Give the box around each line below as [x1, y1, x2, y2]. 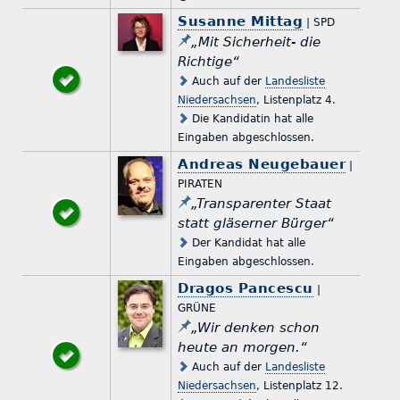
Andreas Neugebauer [178, 155, 346, 172]
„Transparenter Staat [191, 195, 332, 212]
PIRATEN [178, 177, 223, 190]
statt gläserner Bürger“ [178, 214, 335, 231]
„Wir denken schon [191, 319, 321, 336]
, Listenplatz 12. [256, 379, 344, 392]
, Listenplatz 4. [256, 93, 337, 106]
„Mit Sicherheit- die [191, 33, 321, 50]
